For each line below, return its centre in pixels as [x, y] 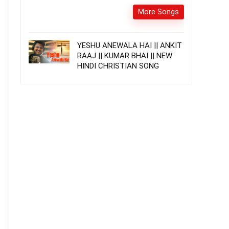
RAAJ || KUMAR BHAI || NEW [125, 56]
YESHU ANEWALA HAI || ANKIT [130, 45]
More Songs [158, 12]
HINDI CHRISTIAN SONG [118, 66]
